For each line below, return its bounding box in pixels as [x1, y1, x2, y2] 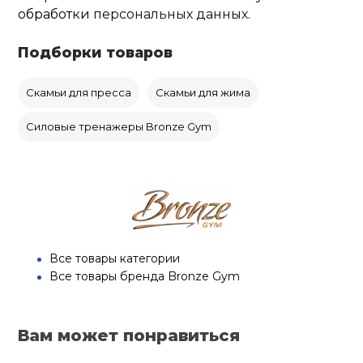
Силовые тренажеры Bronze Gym [26, 120, 212, 134]
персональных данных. [90, 6, 251, 23]
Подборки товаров [18, 44, 173, 62]
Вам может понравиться [18, 326, 241, 346]
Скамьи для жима [156, 86, 251, 100]
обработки [18, 6, 91, 23]
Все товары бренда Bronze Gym [49, 269, 241, 284]
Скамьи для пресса [26, 86, 132, 100]
